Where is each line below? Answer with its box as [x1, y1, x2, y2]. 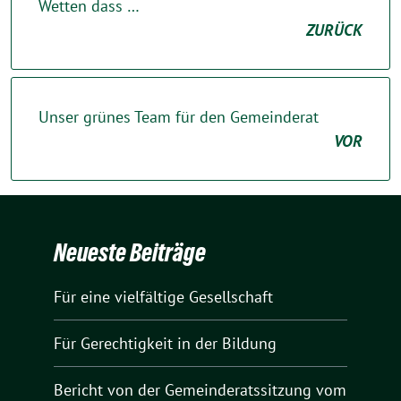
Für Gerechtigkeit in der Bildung [54, 332, 277, 354]
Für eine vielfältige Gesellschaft [54, 286, 273, 307]
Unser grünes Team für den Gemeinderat [38, 106, 319, 127]
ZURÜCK [306, 19, 363, 40]
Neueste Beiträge [54, 237, 206, 267]
